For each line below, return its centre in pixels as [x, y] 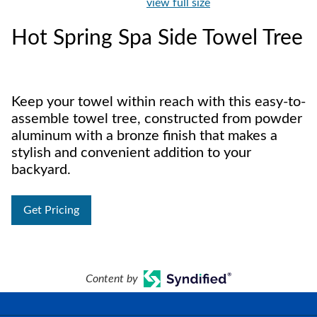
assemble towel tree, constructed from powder [157, 119]
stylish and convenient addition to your [131, 153]
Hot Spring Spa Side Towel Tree [157, 38]
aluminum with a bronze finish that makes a [144, 136]
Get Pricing [51, 210]
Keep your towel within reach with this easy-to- [158, 102]
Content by [111, 279]
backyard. [41, 170]
